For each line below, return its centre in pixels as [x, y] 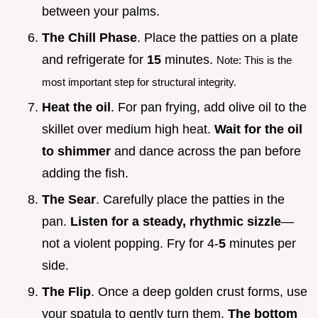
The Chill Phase [89, 37]
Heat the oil [76, 108]
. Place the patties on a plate [218, 37]
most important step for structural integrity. [139, 82]
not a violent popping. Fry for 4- [130, 243]
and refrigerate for [94, 59]
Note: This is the [254, 60]
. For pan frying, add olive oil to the [209, 108]
